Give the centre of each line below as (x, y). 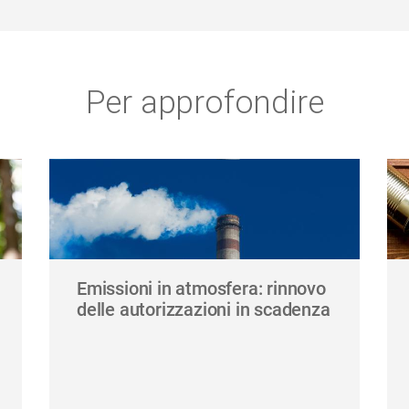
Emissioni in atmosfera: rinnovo (201, 288)
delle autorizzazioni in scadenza (204, 309)
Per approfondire (204, 101)
